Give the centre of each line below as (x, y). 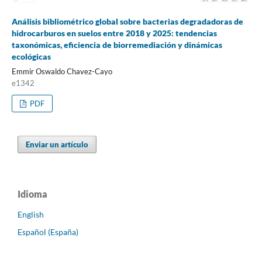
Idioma (32, 194)
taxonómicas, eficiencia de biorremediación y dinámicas (117, 44)
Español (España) (48, 232)
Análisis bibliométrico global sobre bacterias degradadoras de (127, 21)
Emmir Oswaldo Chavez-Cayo (62, 71)
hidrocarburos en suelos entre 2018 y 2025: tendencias (114, 33)
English (31, 214)
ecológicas (31, 56)
